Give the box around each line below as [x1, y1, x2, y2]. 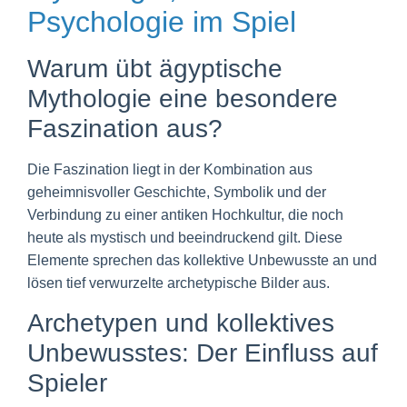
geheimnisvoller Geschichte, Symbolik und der [27, 184, 326, 201]
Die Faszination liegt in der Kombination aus [27, 162, 313, 178]
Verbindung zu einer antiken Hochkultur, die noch [27, 207, 343, 223]
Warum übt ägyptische [27, 55, 283, 84]
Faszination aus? [27, 114, 223, 144]
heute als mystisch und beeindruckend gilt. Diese [27, 230, 342, 246]
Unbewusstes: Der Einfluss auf [27, 338, 378, 367]
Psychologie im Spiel [27, 5, 296, 39]
